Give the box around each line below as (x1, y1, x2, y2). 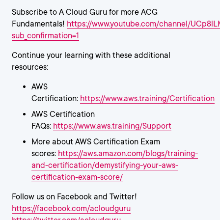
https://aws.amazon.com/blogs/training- (58, 149, 198, 159)
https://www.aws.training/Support (53, 121, 171, 131)
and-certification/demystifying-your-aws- (31, 161, 178, 170)
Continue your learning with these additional (12, 51, 170, 60)
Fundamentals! (12, 19, 67, 29)
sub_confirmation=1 (12, 31, 79, 41)
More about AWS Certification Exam (31, 137, 160, 147)
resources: (12, 62, 48, 72)
